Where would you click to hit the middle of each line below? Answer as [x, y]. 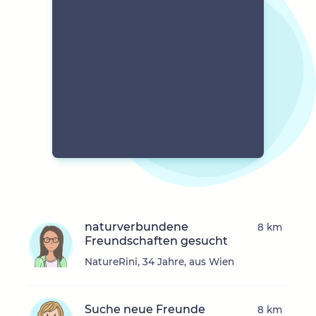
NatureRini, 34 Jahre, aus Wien [159, 262]
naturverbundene [136, 227]
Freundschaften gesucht [156, 241]
